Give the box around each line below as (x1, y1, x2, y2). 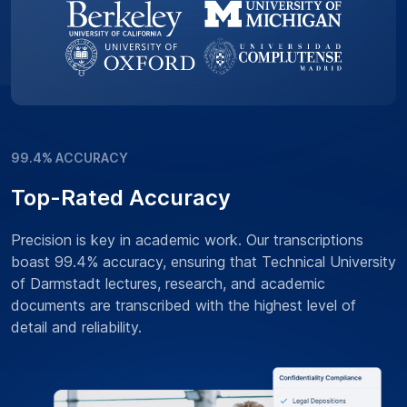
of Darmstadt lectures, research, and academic (11, 274, 325, 293)
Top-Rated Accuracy (11, 184, 231, 212)
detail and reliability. (11, 318, 142, 337)
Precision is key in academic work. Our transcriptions (11, 231, 363, 250)
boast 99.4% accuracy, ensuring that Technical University (11, 253, 396, 272)
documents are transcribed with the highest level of (11, 296, 356, 315)
